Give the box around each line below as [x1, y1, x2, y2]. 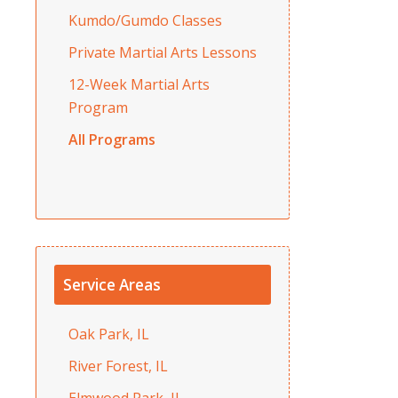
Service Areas [63, 274, 161, 295]
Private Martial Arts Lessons [68, 42, 257, 62]
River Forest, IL [68, 355, 168, 376]
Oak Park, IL [68, 323, 149, 344]
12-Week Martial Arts [68, 74, 210, 94]
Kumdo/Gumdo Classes [68, 10, 222, 30]
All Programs [68, 129, 155, 149]
